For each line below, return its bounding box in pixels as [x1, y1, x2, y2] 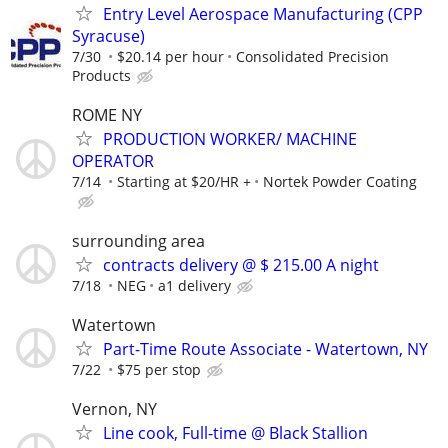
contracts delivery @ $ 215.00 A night [103, 253, 379, 276]
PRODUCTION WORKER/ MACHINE [103, 128, 357, 151]
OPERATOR [72, 150, 154, 173]
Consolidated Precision [236, 47, 389, 67]
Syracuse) [72, 25, 145, 48]
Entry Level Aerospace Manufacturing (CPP [103, 3, 423, 26]
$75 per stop [117, 359, 201, 379]
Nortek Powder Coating [263, 172, 417, 192]
